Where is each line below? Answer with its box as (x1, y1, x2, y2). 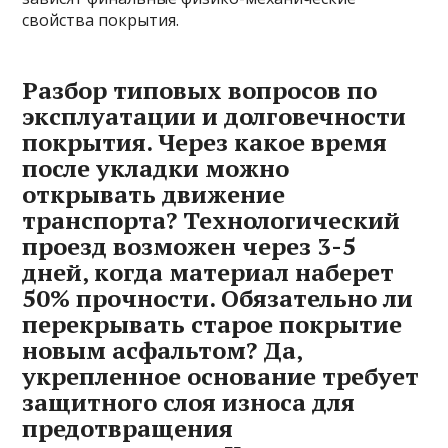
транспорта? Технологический (22, 204, 401, 237)
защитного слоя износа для (22, 386, 356, 419)
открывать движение (22, 178, 286, 211)
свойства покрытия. (22, 9, 180, 32)
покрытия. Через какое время (22, 126, 388, 159)
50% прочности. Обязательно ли (22, 282, 414, 315)
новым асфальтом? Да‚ (22, 334, 303, 367)
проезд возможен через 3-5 (22, 230, 357, 263)
